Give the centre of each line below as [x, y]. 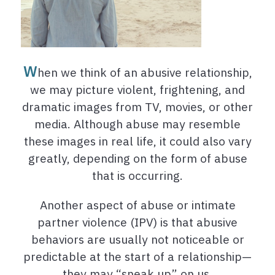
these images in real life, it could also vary [137, 141]
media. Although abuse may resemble [137, 124]
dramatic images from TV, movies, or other [137, 107]
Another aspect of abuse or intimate [137, 205]
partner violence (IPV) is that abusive [137, 222]
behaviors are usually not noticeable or [137, 239]
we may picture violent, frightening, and [137, 90]
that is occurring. [137, 176]
